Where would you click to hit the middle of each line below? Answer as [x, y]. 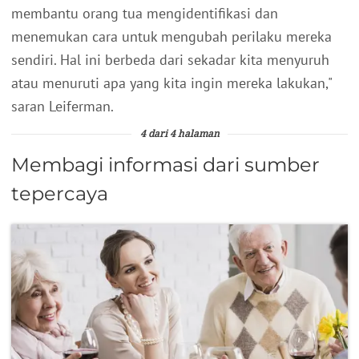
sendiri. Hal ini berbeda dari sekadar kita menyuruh [170, 59]
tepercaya [60, 193]
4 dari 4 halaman [179, 134]
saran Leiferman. [63, 106]
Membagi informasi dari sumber [165, 164]
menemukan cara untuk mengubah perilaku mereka [171, 36]
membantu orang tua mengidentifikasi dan [145, 13]
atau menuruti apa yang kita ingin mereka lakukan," [171, 83]
